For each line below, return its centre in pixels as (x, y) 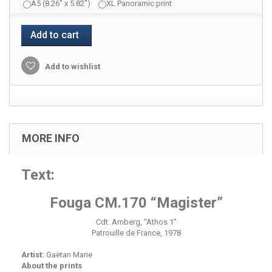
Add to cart (55, 35)
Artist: (33, 255)
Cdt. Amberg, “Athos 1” (136, 222)
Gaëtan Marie (68, 255)
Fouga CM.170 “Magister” (136, 203)
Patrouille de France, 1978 (136, 233)
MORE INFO (51, 138)
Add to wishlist (72, 66)
